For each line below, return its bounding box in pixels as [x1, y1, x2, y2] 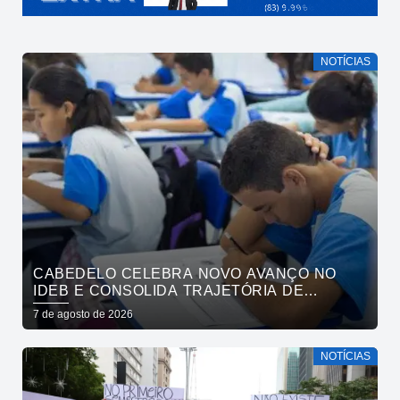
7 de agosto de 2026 [33, 308, 133, 321]
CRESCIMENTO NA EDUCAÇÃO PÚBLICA [33, 300, 334, 316]
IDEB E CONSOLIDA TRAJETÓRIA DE [33, 283, 304, 299]
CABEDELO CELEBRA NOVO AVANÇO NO [33, 266, 337, 282]
